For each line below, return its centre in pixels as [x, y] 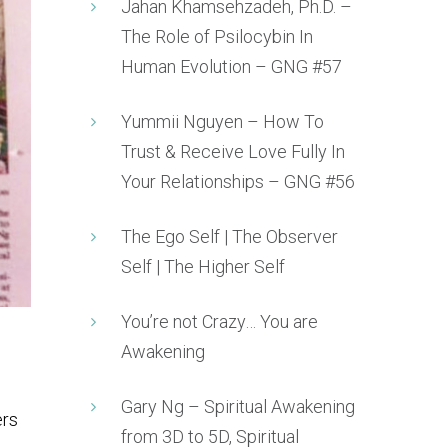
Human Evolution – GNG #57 [231, 66]
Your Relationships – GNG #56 [238, 181]
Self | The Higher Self [203, 266]
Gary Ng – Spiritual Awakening [238, 406]
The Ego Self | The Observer [229, 236]
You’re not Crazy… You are [219, 321]
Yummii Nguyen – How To [222, 121]
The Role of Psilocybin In [217, 36]
